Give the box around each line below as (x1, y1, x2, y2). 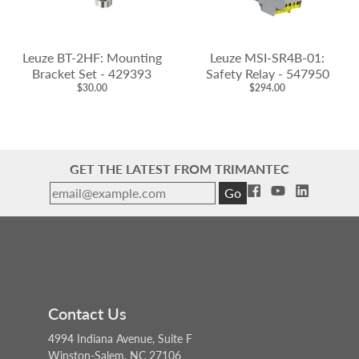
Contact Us (48, 303, 127, 323)
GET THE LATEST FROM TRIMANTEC (70, 160, 289, 176)
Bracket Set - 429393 (32, 65, 151, 81)
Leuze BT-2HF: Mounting (22, 49, 162, 65)
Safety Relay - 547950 (205, 65, 329, 81)
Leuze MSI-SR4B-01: (210, 49, 325, 65)
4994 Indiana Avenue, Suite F (48, 331, 192, 345)
